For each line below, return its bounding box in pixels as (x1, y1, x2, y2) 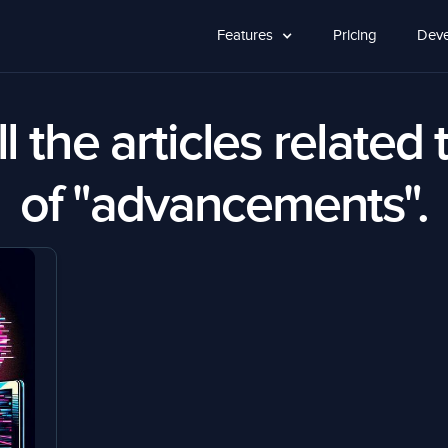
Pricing (332, 28, 377, 43)
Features (216, 28, 273, 43)
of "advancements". (19, 180, 429, 232)
